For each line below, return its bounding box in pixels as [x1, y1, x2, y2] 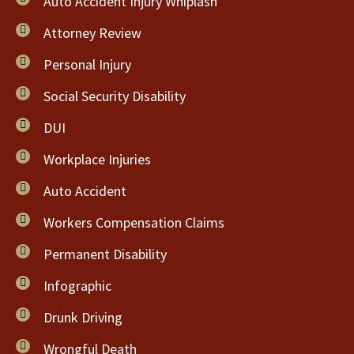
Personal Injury [43, 55, 131, 73]
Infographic [43, 277, 111, 295]
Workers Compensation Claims [43, 213, 224, 232]
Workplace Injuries [43, 150, 151, 168]
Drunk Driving [43, 308, 122, 326]
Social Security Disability [43, 87, 186, 105]
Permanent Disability [43, 245, 167, 263]
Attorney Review [43, 24, 141, 42]
